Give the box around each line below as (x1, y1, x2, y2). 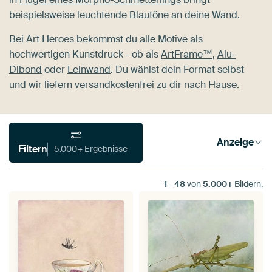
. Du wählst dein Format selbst (110, 63, 244, 76)
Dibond (9, 63, 42, 76)
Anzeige (216, 136, 254, 149)
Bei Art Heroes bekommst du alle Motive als (9, 32, 203, 46)
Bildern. (233, 178, 263, 189)
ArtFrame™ (161, 47, 212, 61)
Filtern (18, 142, 47, 155)
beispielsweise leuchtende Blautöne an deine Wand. (9, 8, 240, 21)
